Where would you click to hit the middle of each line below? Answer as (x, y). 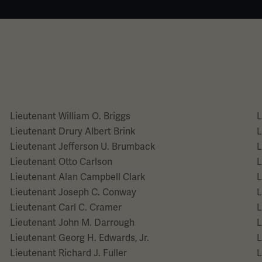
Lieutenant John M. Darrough (72, 223)
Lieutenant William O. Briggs (70, 116)
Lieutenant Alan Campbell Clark (77, 177)
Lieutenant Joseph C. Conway (73, 192)
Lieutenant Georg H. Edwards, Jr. (79, 238)
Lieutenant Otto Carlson (61, 162)
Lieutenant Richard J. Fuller (68, 253)
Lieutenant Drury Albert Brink (73, 131)
